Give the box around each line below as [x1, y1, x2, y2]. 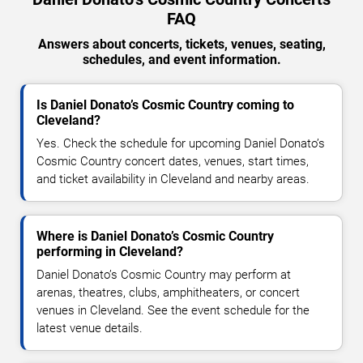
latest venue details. [36, 321, 143, 336]
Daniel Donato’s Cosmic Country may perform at [36, 267, 291, 283]
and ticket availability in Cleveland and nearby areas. [36, 172, 310, 187]
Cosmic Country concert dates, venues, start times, [36, 154, 309, 169]
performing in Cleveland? [36, 244, 183, 260]
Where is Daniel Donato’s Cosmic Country [36, 228, 274, 245]
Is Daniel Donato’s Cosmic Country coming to [36, 97, 294, 113]
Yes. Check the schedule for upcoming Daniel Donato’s [36, 136, 325, 152]
